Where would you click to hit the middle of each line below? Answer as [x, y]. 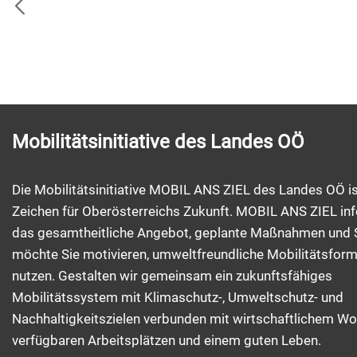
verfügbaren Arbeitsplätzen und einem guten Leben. [167, 341]
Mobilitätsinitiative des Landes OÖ [158, 142]
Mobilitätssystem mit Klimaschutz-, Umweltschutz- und [178, 298]
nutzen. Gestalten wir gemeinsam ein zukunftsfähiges [172, 276]
